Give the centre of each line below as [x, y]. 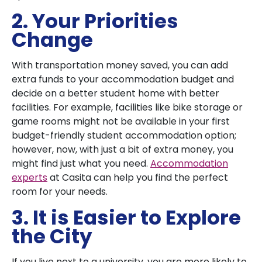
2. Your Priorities [95, 21]
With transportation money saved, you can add [120, 65]
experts [30, 177]
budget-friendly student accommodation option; [124, 135]
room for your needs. [61, 192]
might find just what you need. [81, 163]
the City [54, 236]
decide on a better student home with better [116, 93]
